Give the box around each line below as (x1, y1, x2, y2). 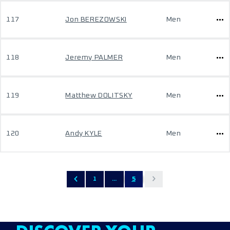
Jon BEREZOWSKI (65, 16, 127, 23)
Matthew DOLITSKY (65, 92, 132, 99)
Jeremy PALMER (65, 54, 123, 61)
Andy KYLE (65, 130, 102, 137)
